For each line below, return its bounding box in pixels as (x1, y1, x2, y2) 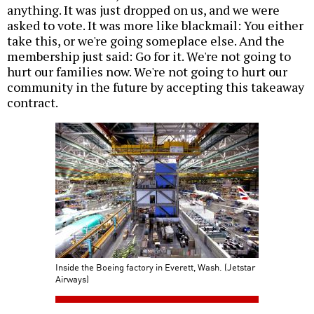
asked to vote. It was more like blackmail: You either (7, 17, 303, 34)
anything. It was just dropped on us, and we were (7, 1, 280, 19)
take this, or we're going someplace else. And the (7, 32, 285, 50)
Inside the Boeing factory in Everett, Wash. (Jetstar (55, 260, 255, 274)
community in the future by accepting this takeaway (7, 78, 304, 96)
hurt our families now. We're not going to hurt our (7, 63, 287, 81)
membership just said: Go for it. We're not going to (7, 48, 291, 65)
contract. (7, 94, 58, 111)
